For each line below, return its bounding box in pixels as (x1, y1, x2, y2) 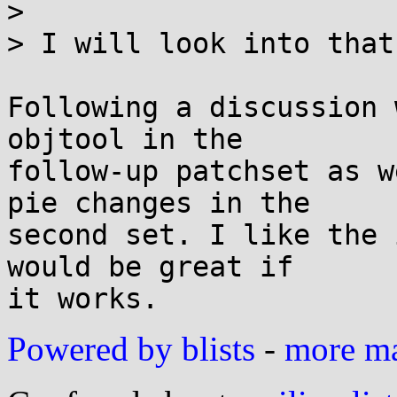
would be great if (7, 251, 293, 283)
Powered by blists (7, 330, 255, 368)
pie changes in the (7, 187, 310, 219)
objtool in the (7, 123, 243, 155)
